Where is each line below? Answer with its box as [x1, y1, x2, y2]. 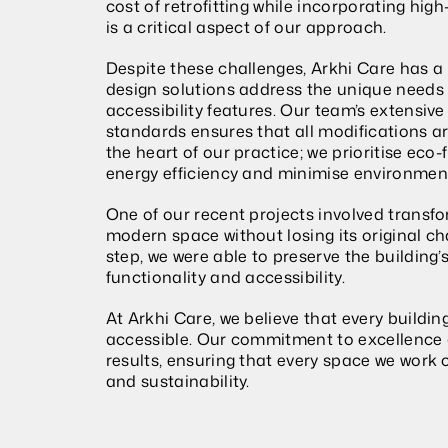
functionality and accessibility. [105, 266, 345, 288]
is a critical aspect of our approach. [105, 16, 387, 38]
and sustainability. [105, 370, 250, 392]
